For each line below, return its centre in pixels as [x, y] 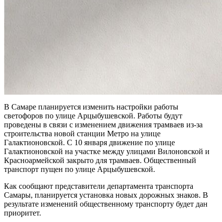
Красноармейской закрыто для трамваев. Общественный [100, 160]
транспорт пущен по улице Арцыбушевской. [80, 169]
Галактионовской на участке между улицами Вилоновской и [107, 151]
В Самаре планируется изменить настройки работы [91, 107]
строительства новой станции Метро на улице [82, 133]
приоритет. [23, 213]
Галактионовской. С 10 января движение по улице [89, 142]
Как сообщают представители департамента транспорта [99, 186]
